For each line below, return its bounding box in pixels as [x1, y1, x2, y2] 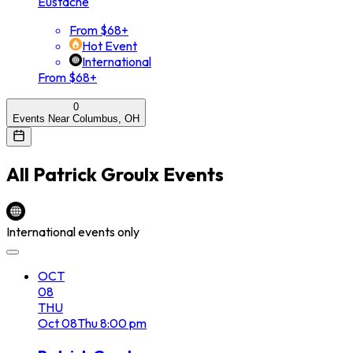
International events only [6, 223, 139, 240]
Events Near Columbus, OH [13, 113, 139, 125]
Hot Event [82, 38, 137, 54]
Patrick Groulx [33, 162, 159, 186]
